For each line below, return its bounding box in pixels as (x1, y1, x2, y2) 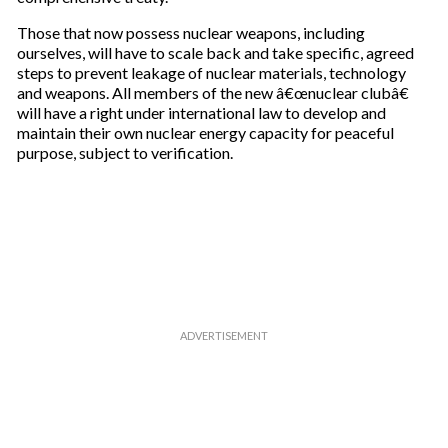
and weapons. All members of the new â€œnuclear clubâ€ (16, 83, 409, 102)
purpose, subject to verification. (16, 143, 233, 162)
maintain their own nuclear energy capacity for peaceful (16, 123, 394, 142)
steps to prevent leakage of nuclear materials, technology (16, 63, 406, 82)
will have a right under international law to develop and (16, 103, 386, 122)
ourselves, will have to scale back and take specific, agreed (16, 43, 414, 62)
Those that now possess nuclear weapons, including (16, 23, 365, 42)
